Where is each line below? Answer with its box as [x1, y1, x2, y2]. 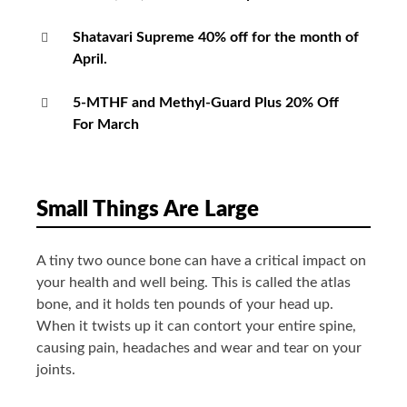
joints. [36, 362, 75, 378]
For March [73, 117, 139, 133]
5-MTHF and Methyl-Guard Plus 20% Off [73, 95, 339, 111]
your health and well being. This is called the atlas [36, 275, 351, 291]
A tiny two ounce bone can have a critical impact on [36, 253, 366, 269]
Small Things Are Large [36, 199, 259, 222]
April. [73, 52, 107, 67]
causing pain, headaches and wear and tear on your [36, 341, 362, 356]
